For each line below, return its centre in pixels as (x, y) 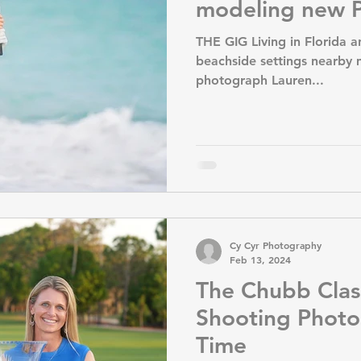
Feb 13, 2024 (260, 259)
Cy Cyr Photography (276, 245)
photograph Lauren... (260, 80)
